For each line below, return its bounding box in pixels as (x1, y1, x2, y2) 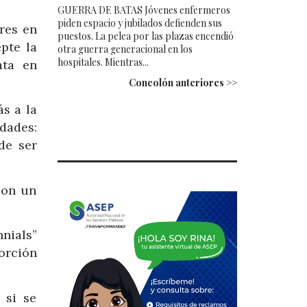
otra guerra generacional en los (57, 42, 193, 56)
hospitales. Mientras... (57, 55, 149, 69)
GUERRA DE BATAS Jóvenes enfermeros (57, 3, 230, 16)
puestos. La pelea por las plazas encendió (57, 29, 234, 42)
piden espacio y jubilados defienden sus (57, 16, 222, 29)
